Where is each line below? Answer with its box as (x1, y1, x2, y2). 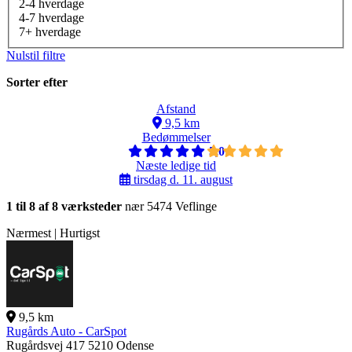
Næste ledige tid (136, 159, 216, 173)
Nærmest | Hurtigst (6, 226, 100, 240)
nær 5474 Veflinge (122, 200, 217, 214)
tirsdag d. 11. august (130, 173, 233, 187)
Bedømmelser (141, 130, 211, 145)
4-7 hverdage (19, 11, 84, 25)
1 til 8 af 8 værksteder (6, 200, 122, 214)
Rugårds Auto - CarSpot (6, 324, 126, 339)
